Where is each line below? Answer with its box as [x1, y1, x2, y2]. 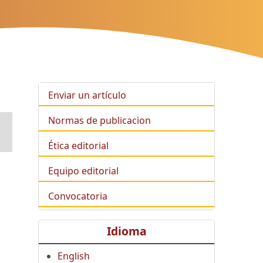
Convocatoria [48, 190, 108, 203]
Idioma [106, 223, 147, 240]
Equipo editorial [48, 164, 119, 178]
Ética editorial [48, 139, 109, 152]
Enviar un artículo [48, 88, 127, 102]
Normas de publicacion [48, 113, 151, 127]
